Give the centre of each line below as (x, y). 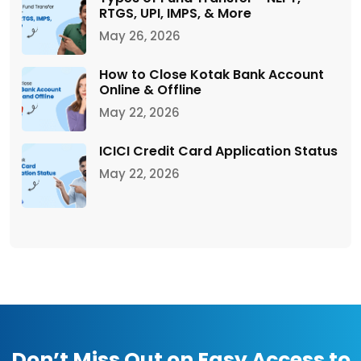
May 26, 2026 (140, 35)
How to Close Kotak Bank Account (212, 74)
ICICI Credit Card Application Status (218, 151)
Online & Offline (150, 89)
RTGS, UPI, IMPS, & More (175, 13)
